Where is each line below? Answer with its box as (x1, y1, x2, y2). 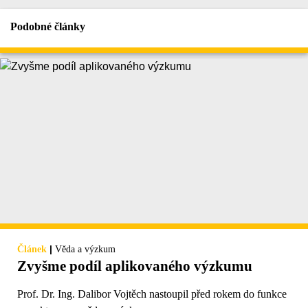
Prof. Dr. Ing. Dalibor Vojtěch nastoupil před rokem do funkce (17, 288, 287, 300)
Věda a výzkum (55, 244, 115, 255)
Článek (17, 244, 47, 255)
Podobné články (10, 21, 85, 33)
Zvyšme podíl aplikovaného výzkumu (17, 258, 252, 275)
